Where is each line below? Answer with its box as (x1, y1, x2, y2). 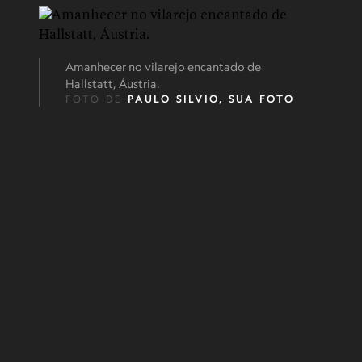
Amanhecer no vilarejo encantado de (65, 60, 261, 74)
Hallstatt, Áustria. (65, 77, 160, 90)
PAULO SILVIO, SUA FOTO (128, 93, 295, 105)
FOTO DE (65, 93, 128, 105)
